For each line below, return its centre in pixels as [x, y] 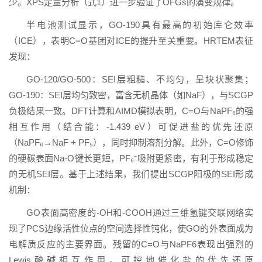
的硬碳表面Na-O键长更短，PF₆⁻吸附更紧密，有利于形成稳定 [131, 158]
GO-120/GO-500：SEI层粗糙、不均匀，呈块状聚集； [140, 79]
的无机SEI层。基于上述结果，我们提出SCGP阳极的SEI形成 [131, 174]
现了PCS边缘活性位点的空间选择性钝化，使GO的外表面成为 [131, 228]
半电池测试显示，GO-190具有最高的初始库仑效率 [140, 25]
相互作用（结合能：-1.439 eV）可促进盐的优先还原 [131, 126]
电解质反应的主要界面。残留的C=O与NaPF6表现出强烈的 [131, 244]
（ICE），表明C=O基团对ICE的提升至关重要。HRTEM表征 [131, 40]
